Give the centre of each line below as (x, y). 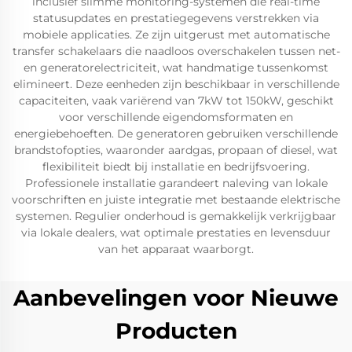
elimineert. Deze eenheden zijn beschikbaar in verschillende (176, 84)
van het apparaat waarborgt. (176, 249)
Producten (176, 331)
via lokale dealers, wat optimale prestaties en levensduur (176, 233)
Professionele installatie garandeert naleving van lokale (176, 183)
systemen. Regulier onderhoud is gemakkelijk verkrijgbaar (176, 216)
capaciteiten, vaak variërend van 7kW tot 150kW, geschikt (176, 101)
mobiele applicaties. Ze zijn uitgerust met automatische (176, 35)
